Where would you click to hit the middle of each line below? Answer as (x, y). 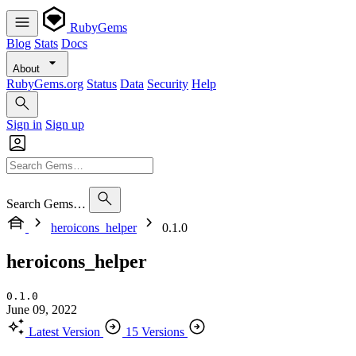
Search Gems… (46, 204)
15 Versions (155, 331)
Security (168, 84)
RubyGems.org (45, 84)
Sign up (65, 124)
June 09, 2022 (42, 309)
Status (102, 84)
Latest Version (64, 331)
